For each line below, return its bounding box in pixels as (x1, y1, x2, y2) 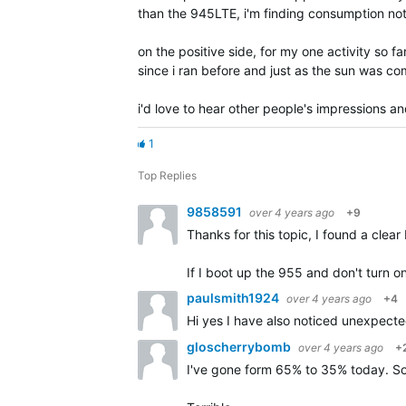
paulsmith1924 (187, 290, 282, 305)
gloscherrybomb (187, 339, 294, 354)
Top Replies (138, 169, 197, 182)
